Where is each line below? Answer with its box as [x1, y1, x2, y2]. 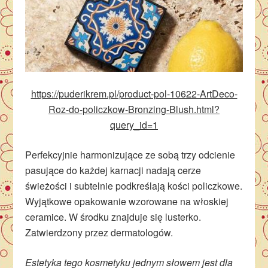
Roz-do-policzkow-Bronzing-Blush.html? [48, 102, 220, 117]
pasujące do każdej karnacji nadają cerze [25, 163, 202, 178]
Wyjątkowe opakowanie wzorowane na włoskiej [25, 194, 229, 209]
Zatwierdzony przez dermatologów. [25, 226, 173, 240]
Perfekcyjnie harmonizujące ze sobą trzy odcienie [25, 148, 236, 162]
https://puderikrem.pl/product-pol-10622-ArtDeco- [31, 87, 237, 101]
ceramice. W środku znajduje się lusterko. [25, 210, 202, 224]
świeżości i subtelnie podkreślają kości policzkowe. [25, 179, 243, 193]
